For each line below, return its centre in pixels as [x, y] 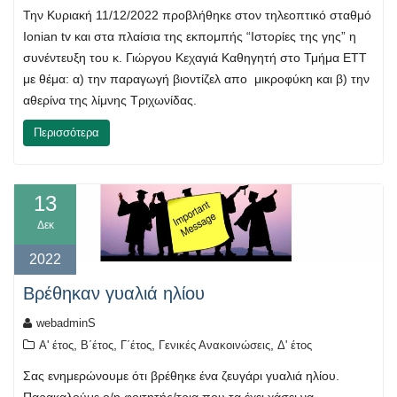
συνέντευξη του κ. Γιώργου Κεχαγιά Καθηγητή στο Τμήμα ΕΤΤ [195, 58]
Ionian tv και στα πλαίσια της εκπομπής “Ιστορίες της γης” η [190, 37]
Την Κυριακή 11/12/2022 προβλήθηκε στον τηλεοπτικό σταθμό [197, 16]
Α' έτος [56, 345]
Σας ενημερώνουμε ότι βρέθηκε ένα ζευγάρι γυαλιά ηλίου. [181, 375]
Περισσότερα [66, 133]
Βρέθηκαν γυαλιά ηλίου [114, 293]
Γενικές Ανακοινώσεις [214, 345]
